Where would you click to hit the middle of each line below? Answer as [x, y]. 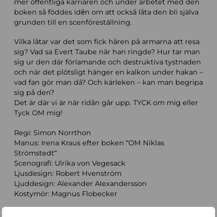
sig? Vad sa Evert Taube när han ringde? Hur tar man [107, 52]
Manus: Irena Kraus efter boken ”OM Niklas [89, 143]
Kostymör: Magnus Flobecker [65, 194]
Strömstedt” [35, 153]
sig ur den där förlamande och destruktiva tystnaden [107, 62]
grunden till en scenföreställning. [73, 23]
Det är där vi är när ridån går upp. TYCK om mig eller [106, 103]
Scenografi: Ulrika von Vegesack [70, 163]
